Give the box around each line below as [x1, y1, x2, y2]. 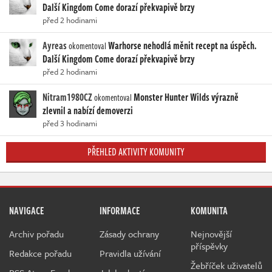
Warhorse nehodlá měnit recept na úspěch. [108, 38, 257, 53]
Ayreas [42, 38, 67, 53]
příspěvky [190, 239, 228, 253]
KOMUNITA [190, 203, 228, 219]
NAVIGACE [9, 203, 44, 219]
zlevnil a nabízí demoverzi [42, 103, 133, 118]
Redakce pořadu [9, 246, 72, 260]
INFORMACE [100, 203, 140, 219]
